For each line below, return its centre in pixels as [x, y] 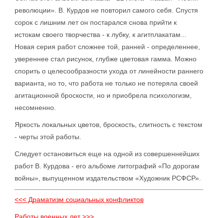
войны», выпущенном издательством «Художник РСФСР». [108, 178]
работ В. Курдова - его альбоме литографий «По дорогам [107, 166]
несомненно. [35, 108]
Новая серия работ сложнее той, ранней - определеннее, [107, 47]
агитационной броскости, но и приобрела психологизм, [103, 95]
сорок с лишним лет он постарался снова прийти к [96, 22]
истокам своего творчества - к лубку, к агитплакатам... [100, 35]
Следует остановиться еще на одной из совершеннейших [107, 154]
